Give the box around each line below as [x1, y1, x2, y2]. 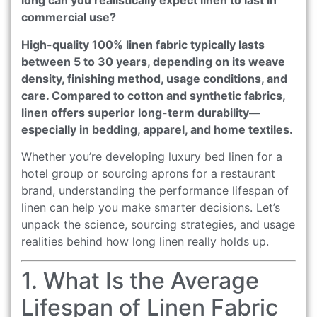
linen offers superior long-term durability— [21, 105, 260, 120]
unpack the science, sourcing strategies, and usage [21, 217, 295, 232]
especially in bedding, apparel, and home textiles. [21, 122, 293, 137]
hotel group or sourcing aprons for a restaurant [21, 166, 275, 181]
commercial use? [21, 10, 116, 25]
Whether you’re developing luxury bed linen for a [21, 149, 282, 164]
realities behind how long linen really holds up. [21, 234, 269, 249]
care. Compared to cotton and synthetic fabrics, [21, 88, 285, 103]
